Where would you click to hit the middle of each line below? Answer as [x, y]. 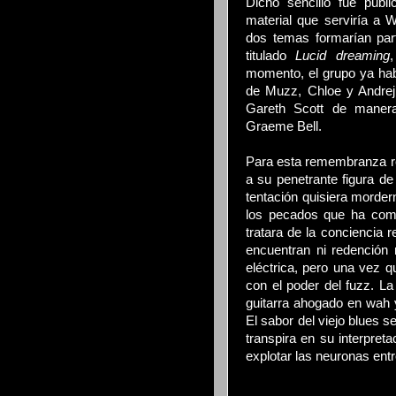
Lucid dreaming [343, 56]
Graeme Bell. [284, 126]
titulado [271, 56]
